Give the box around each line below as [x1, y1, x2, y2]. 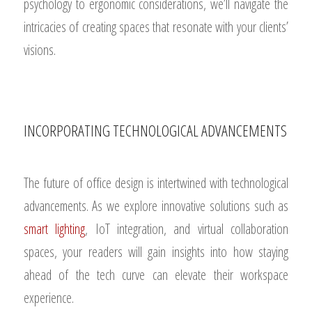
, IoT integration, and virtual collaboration [85, 219, 289, 238]
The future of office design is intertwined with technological [23, 173, 289, 192]
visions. [23, 40, 56, 59]
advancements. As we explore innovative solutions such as [23, 196, 289, 215]
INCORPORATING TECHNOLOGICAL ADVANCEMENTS [23, 120, 287, 141]
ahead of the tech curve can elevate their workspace [23, 265, 289, 284]
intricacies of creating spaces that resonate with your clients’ [23, 17, 289, 36]
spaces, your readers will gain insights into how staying [23, 242, 289, 261]
